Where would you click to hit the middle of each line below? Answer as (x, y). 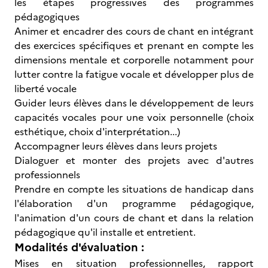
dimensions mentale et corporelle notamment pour (134, 60)
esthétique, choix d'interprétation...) (97, 132)
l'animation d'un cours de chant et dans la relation (134, 218)
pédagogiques (47, 17)
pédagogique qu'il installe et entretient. (105, 232)
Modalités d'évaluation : (79, 247)
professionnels (47, 175)
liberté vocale (45, 89)
